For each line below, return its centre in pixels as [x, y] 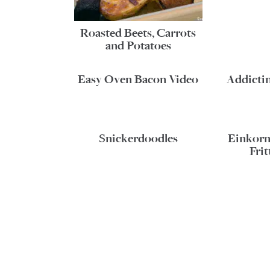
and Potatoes [138, 46]
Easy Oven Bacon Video [138, 79]
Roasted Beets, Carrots [138, 33]
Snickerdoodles [138, 138]
